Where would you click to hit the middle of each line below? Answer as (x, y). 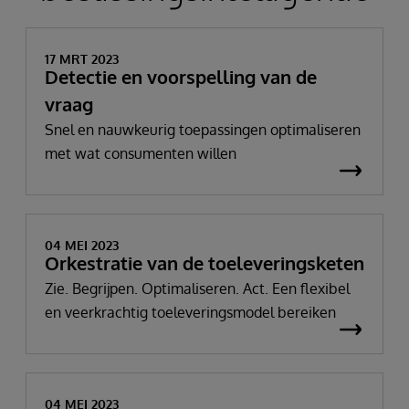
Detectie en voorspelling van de (181, 77)
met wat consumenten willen (141, 154)
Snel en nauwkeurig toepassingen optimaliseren (203, 130)
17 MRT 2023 (82, 59)
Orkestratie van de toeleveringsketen (204, 263)
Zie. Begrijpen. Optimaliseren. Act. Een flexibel (197, 289)
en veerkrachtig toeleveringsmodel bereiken (190, 313)
